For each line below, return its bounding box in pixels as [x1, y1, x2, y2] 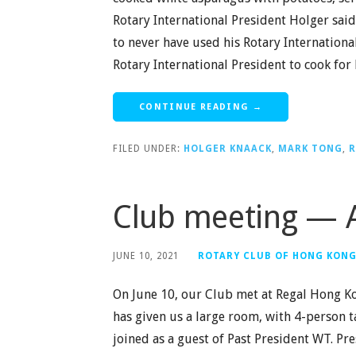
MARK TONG [278, 142, 342, 154]
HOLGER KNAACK [184, 142, 272, 154]
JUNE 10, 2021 [113, 250, 179, 261]
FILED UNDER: [113, 142, 184, 154]
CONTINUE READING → [139, 101, 262, 112]
